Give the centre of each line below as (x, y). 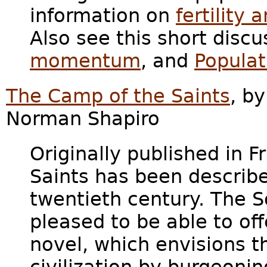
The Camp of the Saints (118, 96)
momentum (85, 60)
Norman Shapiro (83, 119)
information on (103, 15)
